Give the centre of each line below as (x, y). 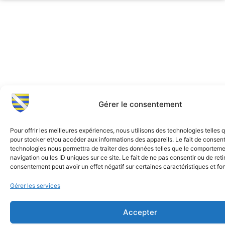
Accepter (140, 212)
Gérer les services (35, 186)
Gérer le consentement (140, 104)
